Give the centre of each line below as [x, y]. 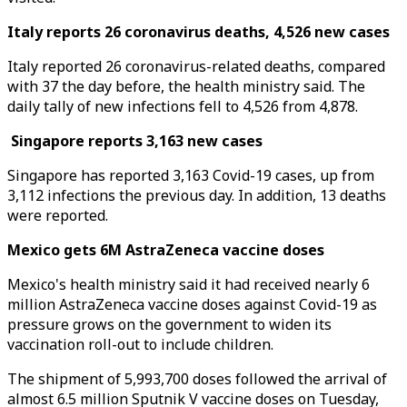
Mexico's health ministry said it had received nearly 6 [189, 284]
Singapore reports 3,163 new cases [135, 141]
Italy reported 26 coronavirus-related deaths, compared [196, 66]
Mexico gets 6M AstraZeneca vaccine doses [166, 250]
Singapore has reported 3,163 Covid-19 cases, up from [191, 175]
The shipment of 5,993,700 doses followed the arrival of [197, 379]
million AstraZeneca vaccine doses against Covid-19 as [192, 304]
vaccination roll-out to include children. [142, 344]
